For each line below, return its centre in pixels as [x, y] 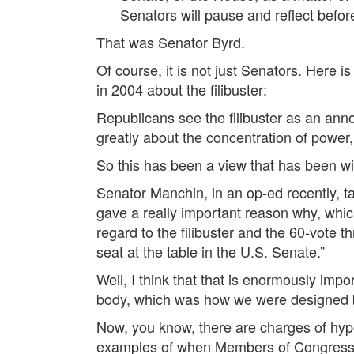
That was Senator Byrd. [171, 41]
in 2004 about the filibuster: [182, 89]
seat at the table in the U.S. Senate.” [213, 251]
